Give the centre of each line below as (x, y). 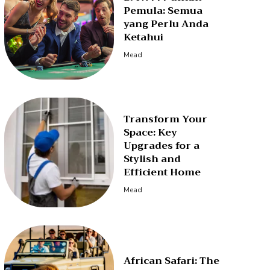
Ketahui (144, 38)
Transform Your (166, 119)
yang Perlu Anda (166, 24)
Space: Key (151, 132)
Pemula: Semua (163, 11)
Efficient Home (162, 172)
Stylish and (152, 159)
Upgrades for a (162, 146)
